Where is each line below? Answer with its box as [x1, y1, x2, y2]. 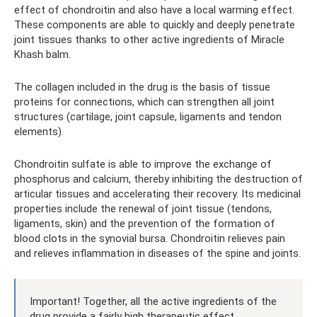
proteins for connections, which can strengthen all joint [14, 96, 275, 108]
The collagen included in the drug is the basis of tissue [14, 81, 270, 93]
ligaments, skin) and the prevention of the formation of [14, 217, 275, 230]
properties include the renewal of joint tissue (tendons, [14, 202, 272, 215]
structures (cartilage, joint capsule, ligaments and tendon [14, 110, 282, 123]
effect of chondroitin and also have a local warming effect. [14, 4, 294, 16]
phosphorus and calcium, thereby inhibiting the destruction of [14, 173, 303, 185]
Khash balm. [14, 48, 71, 61]
